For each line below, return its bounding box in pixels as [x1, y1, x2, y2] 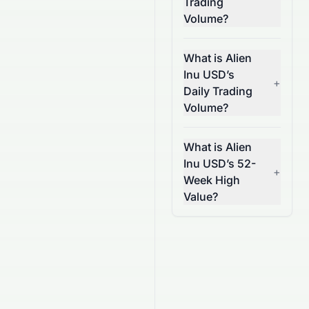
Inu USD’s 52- [183, 157, 256, 170]
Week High [183, 173, 240, 187]
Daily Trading [183, 84, 252, 98]
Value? [183, 190, 218, 203]
